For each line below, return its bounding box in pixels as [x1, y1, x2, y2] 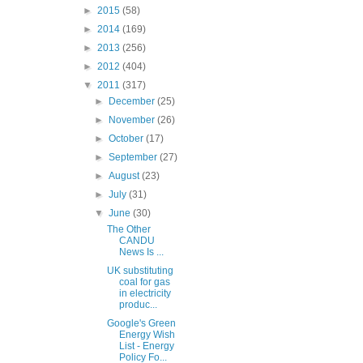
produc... [118, 299, 157, 311]
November [109, 114, 158, 126]
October [109, 133, 147, 145]
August [109, 170, 143, 182]
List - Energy [118, 340, 174, 352]
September [109, 152, 160, 164]
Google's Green [106, 318, 176, 330]
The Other [106, 224, 151, 236]
